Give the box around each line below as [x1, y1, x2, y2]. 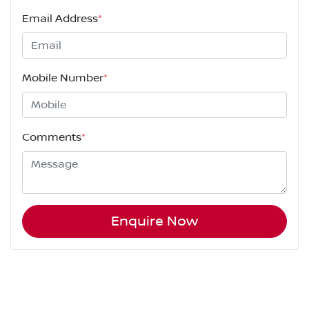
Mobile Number [22, 72, 103, 85]
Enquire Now [110, 213, 198, 230]
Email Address [22, 12, 98, 26]
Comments [22, 131, 81, 144]
